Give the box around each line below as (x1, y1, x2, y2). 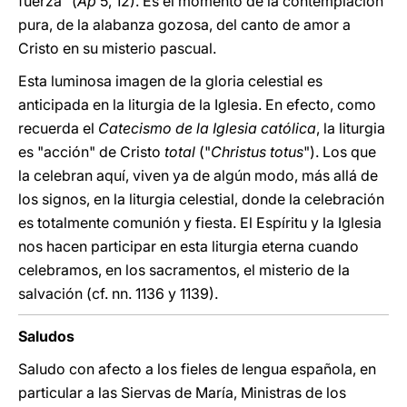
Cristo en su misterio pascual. (18, 39, 216, 57)
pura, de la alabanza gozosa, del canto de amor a (18, 15, 351, 34)
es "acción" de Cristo (18, 143, 164, 161)
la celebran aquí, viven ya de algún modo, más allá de (18, 166, 378, 184)
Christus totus (211, 143, 303, 161)
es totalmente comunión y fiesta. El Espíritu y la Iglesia (18, 213, 382, 232)
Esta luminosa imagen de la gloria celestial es (18, 72, 323, 90)
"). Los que (303, 143, 376, 161)
